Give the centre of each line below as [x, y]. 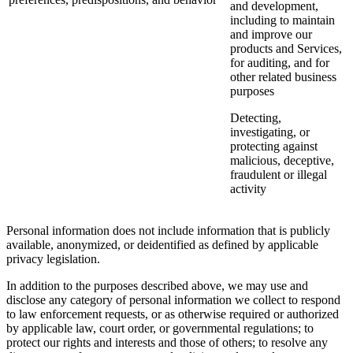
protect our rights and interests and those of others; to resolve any [167, 343]
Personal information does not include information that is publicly [168, 231]
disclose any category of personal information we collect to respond [173, 300]
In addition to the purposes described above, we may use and [157, 286]
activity [248, 189]
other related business [283, 77]
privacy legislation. [53, 259]
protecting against [274, 147]
